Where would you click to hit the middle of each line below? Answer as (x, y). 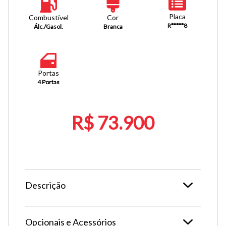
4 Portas (49, 82)
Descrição (45, 185)
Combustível (48, 18)
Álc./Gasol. (49, 27)
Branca (113, 27)
